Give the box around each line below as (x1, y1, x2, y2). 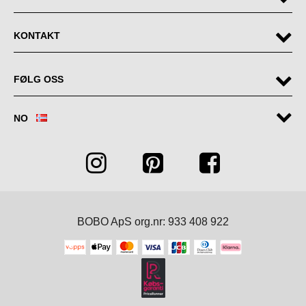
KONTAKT (14, 30, 60, 42)
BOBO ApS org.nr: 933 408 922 (77, 216, 229, 228)
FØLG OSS (14, 74, 64, 85)
